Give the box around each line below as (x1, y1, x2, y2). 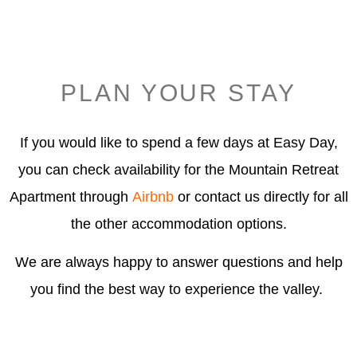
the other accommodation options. (70, 215, 287, 232)
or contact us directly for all (173, 188, 348, 205)
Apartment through (9, 188, 132, 205)
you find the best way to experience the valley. (30, 281, 327, 298)
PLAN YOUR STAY (61, 79, 296, 106)
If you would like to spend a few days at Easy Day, (19, 134, 338, 151)
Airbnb (131, 188, 174, 205)
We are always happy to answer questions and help (14, 254, 343, 271)
